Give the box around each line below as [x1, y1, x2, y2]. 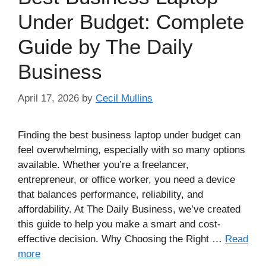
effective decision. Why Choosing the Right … [18, 233, 225, 245]
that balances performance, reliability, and [18, 188, 203, 200]
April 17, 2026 [18, 92, 79, 104]
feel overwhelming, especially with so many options [18, 144, 245, 156]
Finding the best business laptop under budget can [18, 129, 240, 141]
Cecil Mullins [96, 92, 153, 104]
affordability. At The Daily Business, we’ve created [18, 203, 240, 215]
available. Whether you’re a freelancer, [18, 159, 189, 170]
